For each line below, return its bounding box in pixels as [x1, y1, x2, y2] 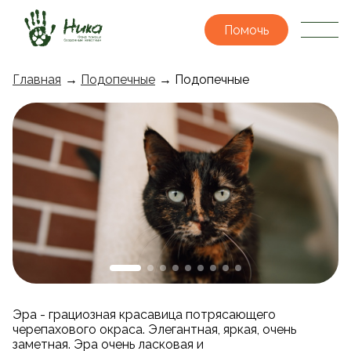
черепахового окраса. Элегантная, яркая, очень [13, 322, 296, 338]
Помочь [224, 22, 269, 38]
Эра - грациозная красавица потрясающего [13, 307, 276, 323]
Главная [13, 72, 61, 87]
